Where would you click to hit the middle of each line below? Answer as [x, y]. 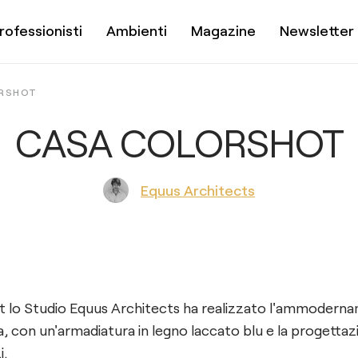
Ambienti [137, 30]
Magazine [223, 30]
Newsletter [317, 30]
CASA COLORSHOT [179, 142]
